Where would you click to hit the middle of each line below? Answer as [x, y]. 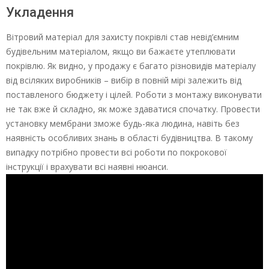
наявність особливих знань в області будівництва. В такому [129, 138]
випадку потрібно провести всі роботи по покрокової [116, 152]
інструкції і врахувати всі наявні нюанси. [87, 166]
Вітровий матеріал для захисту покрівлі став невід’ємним [122, 37]
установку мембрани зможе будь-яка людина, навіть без [123, 123]
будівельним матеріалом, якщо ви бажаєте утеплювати [121, 51]
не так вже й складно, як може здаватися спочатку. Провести [133, 109]
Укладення [40, 12]
